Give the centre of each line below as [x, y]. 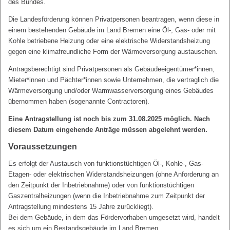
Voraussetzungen [43, 147]
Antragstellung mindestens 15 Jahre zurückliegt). [81, 207]
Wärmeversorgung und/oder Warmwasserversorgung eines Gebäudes [111, 91]
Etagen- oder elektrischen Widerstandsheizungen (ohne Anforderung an [113, 174]
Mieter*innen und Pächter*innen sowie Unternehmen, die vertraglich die [113, 80]
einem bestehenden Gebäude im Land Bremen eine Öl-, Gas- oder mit [112, 30]
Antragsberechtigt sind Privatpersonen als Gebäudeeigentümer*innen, [111, 69]
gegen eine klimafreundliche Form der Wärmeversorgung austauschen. [113, 52]
